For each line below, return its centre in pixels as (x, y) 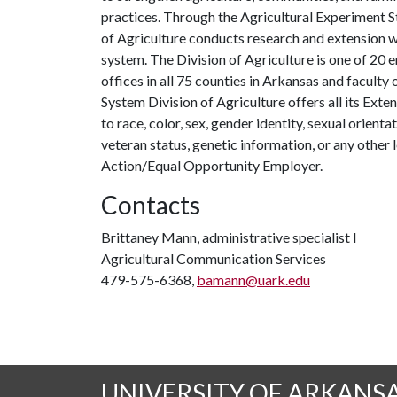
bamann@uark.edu (253, 280)
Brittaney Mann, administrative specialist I (229, 237)
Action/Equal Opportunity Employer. (212, 165)
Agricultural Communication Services (214, 258)
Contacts (151, 205)
